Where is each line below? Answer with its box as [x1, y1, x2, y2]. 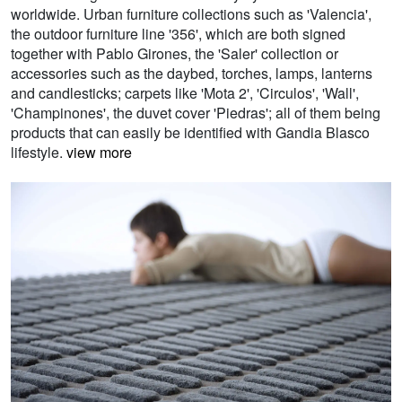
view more [66, 142, 132, 163]
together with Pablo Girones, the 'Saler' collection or [11, 43, 338, 65]
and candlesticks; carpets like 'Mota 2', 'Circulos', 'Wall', [11, 83, 359, 104]
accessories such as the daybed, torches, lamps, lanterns [11, 63, 372, 84]
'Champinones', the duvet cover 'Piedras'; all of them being [11, 102, 380, 124]
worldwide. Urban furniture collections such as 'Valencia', [11, 4, 371, 25]
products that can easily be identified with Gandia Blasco [11, 122, 370, 144]
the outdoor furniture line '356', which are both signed [11, 23, 345, 45]
